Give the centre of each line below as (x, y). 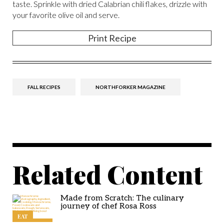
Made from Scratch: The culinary (122, 198)
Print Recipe (112, 38)
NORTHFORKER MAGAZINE (130, 87)
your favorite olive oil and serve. (67, 14)
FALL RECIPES (44, 87)
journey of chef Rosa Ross (108, 206)
